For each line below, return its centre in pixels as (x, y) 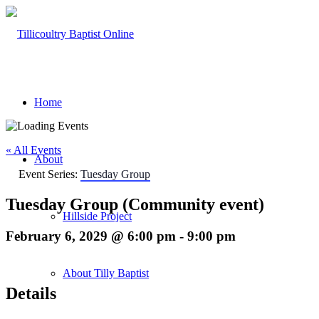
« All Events (33, 150)
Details (31, 294)
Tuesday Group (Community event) (135, 204)
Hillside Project (97, 216)
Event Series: (49, 174)
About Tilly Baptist (106, 273)
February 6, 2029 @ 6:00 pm (91, 236)
